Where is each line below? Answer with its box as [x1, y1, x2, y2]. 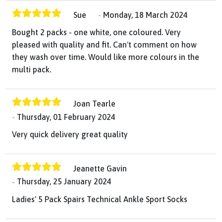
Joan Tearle [73, 99, 115, 109]
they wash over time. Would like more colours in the [12, 53, 199, 62]
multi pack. [12, 65, 51, 74]
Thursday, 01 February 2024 [17, 112, 115, 122]
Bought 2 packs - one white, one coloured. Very [12, 28, 181, 37]
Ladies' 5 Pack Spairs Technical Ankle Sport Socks [12, 194, 187, 204]
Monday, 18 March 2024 [103, 10, 188, 20]
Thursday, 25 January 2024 [17, 177, 111, 186]
